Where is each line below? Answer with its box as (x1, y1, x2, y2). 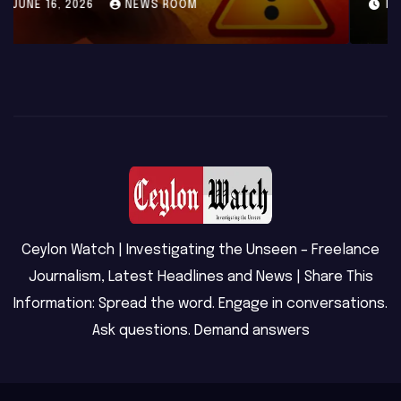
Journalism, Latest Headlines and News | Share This (28, 269, 373, 285)
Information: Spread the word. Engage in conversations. (13, 295, 388, 311)
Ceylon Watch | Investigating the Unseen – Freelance (21, 242, 380, 258)
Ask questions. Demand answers (91, 322, 310, 338)
